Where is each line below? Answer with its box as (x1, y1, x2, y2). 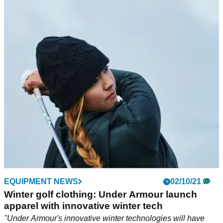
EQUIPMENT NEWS (4, 177, 78, 186)
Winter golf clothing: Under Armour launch (4, 189, 197, 200)
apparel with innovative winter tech (4, 201, 163, 212)
